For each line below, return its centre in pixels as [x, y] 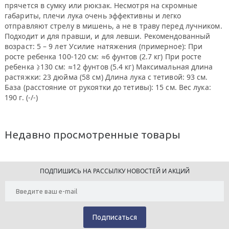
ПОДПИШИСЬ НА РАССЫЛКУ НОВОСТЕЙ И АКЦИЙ [114, 171]
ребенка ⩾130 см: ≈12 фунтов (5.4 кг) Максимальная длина [109, 67]
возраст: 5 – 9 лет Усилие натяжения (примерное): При [104, 46]
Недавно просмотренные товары [93, 134]
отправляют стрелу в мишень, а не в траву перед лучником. [113, 26]
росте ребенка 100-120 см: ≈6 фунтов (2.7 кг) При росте [103, 56]
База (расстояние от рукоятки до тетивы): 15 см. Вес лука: [108, 87]
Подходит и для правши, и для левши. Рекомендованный [108, 36]
